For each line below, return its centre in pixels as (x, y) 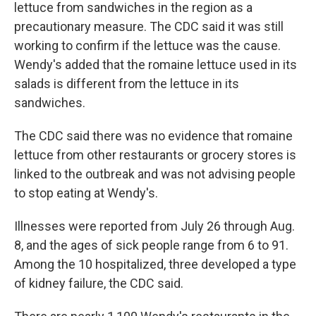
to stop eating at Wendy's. (86, 193)
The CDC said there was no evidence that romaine (153, 136)
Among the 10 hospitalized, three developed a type (155, 264)
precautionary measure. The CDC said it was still (149, 26)
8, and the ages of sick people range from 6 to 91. (151, 245)
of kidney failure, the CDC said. (99, 283)
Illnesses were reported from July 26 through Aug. (154, 226)
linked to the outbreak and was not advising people (155, 174)
